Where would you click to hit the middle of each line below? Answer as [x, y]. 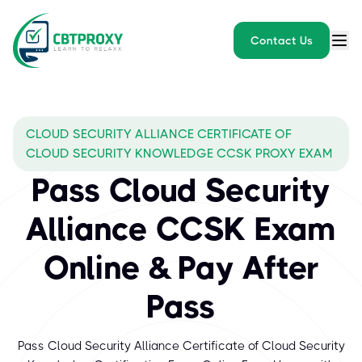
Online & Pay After [181, 268]
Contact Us [282, 40]
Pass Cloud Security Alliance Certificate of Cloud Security [181, 346]
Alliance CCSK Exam [181, 229]
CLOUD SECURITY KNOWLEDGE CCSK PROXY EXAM [179, 154]
